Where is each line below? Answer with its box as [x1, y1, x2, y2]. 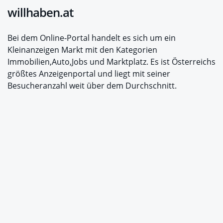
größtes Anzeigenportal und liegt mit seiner [7, 68, 170, 80]
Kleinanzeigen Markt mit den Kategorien [7, 44, 157, 56]
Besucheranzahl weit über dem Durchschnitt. [7, 80, 177, 92]
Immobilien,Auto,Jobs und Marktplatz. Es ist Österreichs [7, 56, 216, 68]
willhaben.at [7, 4, 73, 21]
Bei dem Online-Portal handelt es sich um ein [7, 32, 176, 44]
